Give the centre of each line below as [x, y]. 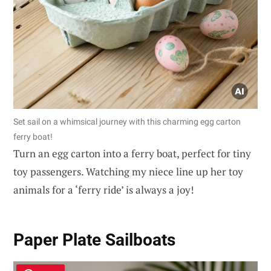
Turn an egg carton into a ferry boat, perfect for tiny [132, 154]
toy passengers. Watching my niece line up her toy [128, 172]
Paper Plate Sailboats [94, 240]
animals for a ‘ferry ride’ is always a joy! [104, 190]
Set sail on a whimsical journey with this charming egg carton [127, 122]
